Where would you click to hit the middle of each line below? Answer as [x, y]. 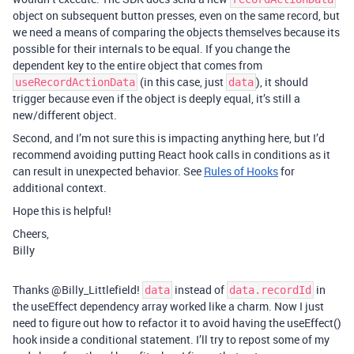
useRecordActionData [75, 82]
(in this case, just [182, 82]
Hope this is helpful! [62, 211]
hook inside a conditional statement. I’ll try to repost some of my [171, 339]
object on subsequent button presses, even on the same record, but [176, 15]
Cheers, [31, 233]
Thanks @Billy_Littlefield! [77, 290]
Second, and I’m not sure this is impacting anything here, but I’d [169, 138]
